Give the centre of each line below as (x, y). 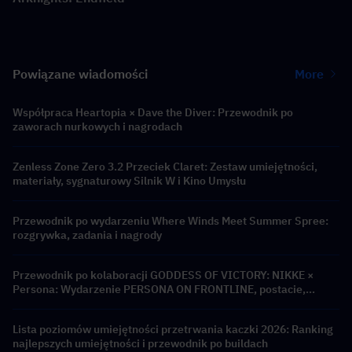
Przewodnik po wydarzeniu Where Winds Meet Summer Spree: (170, 221)
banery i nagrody (55, 304)
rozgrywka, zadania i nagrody (87, 235)
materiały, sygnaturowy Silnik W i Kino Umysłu (129, 181)
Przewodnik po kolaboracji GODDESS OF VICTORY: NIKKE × (163, 275)
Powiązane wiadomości (80, 74)
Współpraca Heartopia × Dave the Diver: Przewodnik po (153, 113)
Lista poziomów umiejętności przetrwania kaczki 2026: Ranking (173, 330)
